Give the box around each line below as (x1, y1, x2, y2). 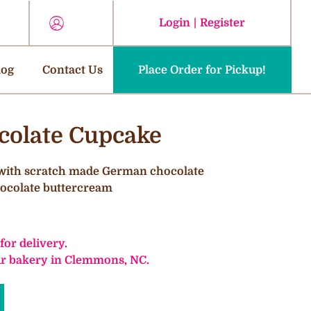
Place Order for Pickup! (138, 63, 267, 76)
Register (199, 15, 245, 29)
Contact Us (42, 62, 103, 76)
